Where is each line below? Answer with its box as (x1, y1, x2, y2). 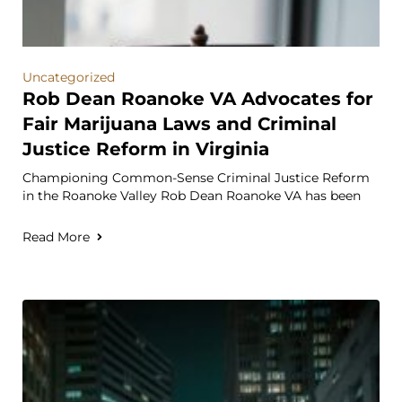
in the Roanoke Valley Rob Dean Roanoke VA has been (22, 188, 361, 204)
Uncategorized (22, 69, 115, 85)
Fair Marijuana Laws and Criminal (22, 113, 336, 135)
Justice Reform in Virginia (22, 138, 269, 160)
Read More (22, 229, 90, 245)
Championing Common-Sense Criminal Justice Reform (22, 170, 370, 186)
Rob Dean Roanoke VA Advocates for (22, 88, 373, 109)
